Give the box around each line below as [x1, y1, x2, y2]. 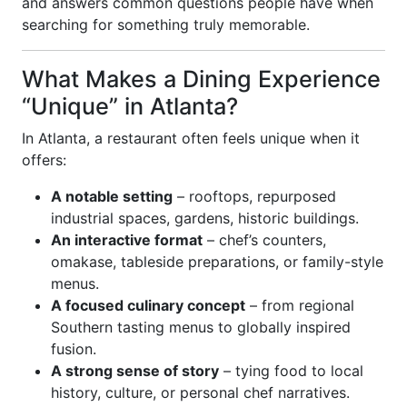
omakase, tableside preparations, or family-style [51, 253, 383, 271]
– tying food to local [219, 362, 363, 380]
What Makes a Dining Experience [22, 65, 381, 93]
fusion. [51, 340, 96, 358]
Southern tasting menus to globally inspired [51, 318, 351, 336]
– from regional [245, 296, 354, 314]
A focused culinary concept [51, 296, 245, 314]
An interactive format [51, 231, 203, 249]
